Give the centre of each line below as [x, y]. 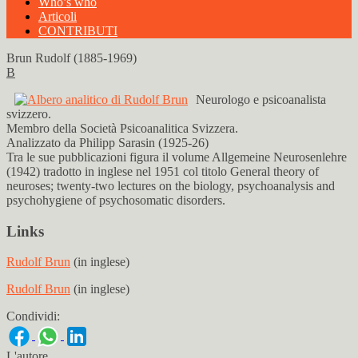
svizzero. [29, 114]
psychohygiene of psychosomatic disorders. [116, 200]
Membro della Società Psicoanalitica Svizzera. [122, 128]
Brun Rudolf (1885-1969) [72, 58]
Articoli [58, 16]
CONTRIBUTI [78, 31]
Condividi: [33, 316]
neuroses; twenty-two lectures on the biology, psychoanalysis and [171, 186]
